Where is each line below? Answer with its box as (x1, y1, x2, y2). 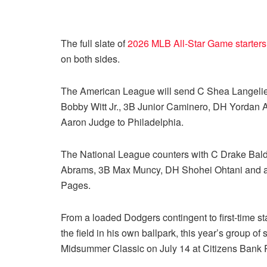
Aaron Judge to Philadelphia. (61, 114, 186, 129)
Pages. (61, 178, 91, 192)
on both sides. (61, 51, 122, 66)
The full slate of (61, 36, 128, 50)
